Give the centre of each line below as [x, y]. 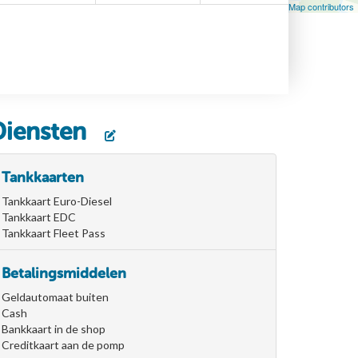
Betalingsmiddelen [64, 273]
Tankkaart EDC [39, 217]
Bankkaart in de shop [54, 328]
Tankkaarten [43, 177]
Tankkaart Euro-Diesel [57, 201]
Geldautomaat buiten [55, 296]
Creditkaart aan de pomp [63, 344]
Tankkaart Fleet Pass [54, 233]
